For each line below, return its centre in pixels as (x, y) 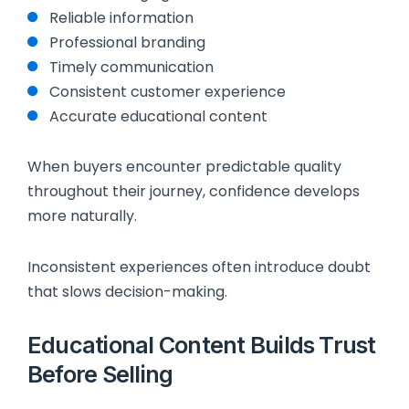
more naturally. (82, 216)
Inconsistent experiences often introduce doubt (199, 267)
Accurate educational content (158, 116)
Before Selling (100, 373)
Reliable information (121, 17)
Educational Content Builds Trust (202, 344)
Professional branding (127, 42)
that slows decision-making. (127, 292)
